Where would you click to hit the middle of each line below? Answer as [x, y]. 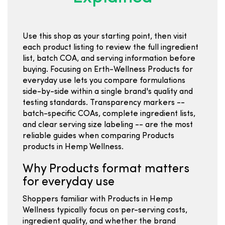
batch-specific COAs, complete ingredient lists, [109, 114]
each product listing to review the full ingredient [110, 48]
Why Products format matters [106, 169]
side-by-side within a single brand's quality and [108, 92]
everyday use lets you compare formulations [104, 81]
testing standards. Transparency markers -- [104, 103]
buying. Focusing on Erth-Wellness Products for [108, 70]
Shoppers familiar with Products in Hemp [98, 199]
